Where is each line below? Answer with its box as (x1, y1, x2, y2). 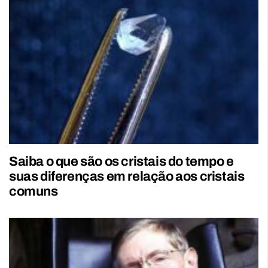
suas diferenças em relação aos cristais (9, 169, 245, 184)
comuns (9, 184, 58, 199)
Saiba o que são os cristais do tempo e (9, 154, 234, 169)
